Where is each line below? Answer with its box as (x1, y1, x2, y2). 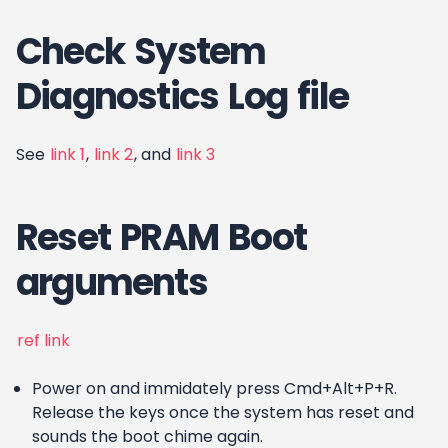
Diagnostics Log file (16, 71, 349, 122)
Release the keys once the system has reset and (32, 401, 414, 424)
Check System (16, 26, 266, 77)
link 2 (94, 143, 133, 166)
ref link (17, 329, 70, 352)
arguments (16, 257, 207, 308)
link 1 (50, 143, 85, 166)
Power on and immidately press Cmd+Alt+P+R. (32, 377, 397, 400)
